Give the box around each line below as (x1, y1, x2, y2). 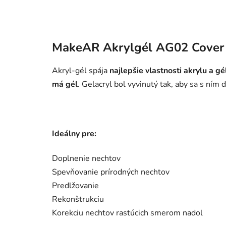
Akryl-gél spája (52, 65, 109, 76)
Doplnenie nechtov (52, 152, 121, 164)
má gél (52, 78, 78, 90)
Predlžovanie (52, 180, 99, 191)
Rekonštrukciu (52, 193, 104, 205)
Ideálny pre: (52, 128, 96, 139)
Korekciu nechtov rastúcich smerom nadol (52, 207, 203, 218)
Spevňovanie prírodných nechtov (52, 166, 169, 178)
